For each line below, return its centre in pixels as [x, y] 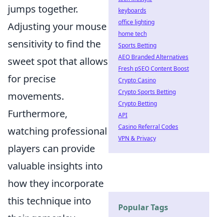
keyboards [132, 10]
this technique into [49, 201]
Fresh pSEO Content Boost [154, 69]
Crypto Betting [138, 103]
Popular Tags [143, 207]
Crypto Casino [137, 80]
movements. [36, 96]
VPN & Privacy [137, 138]
